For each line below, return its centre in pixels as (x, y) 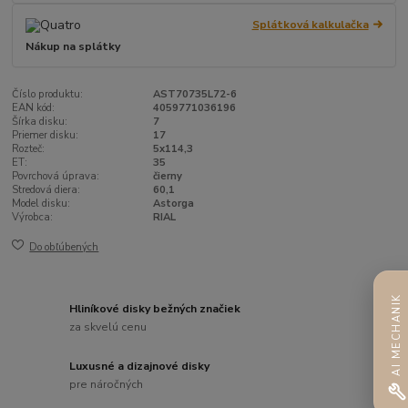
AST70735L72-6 (194, 95)
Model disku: (41, 204)
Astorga (173, 204)
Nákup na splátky (73, 46)
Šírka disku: (40, 122)
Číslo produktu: (48, 95)
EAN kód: (34, 108)
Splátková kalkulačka (310, 25)
